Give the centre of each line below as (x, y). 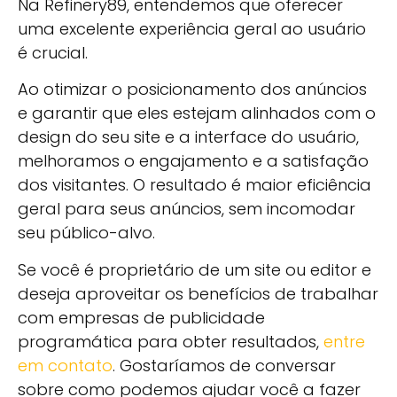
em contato (65, 365)
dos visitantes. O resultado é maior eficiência (195, 185)
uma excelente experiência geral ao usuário (192, 28)
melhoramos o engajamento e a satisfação (193, 161)
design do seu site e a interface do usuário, (188, 137)
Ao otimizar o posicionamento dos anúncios (192, 90)
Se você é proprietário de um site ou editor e (195, 269)
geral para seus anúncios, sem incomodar (187, 209)
